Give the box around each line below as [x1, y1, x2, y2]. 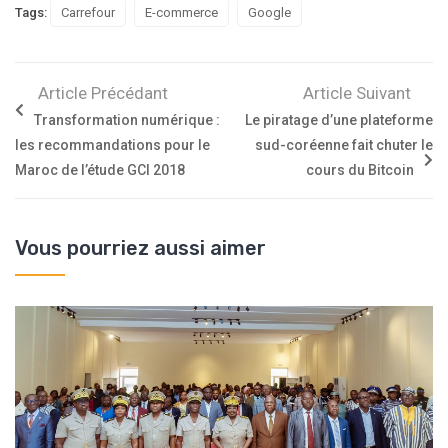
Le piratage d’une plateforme [245, 112, 433, 129]
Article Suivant [303, 83, 411, 104]
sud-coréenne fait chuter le [255, 137, 433, 154]
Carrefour [61, 5, 115, 21]
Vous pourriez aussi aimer [15, 236, 266, 261]
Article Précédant [38, 83, 168, 104]
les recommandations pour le [15, 137, 210, 154]
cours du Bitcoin [306, 162, 414, 179]
